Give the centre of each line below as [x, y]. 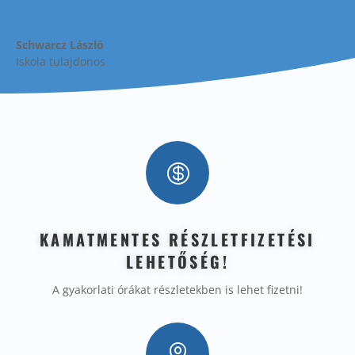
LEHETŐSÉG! [177, 262]
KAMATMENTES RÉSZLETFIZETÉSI [177, 240]
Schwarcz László [60, 45]
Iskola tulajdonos [61, 62]
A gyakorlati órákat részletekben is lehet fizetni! [177, 290]
